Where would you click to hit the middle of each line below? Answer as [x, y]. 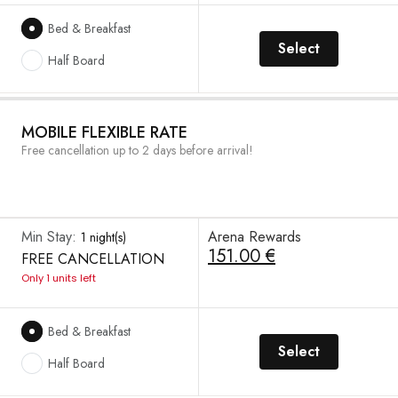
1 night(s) [103, 237]
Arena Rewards [255, 237]
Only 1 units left [59, 278]
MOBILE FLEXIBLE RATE [104, 132]
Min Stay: [51, 237]
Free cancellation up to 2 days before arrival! [137, 150]
